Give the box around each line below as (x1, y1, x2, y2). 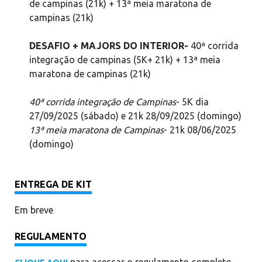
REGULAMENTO (15, 231, 87, 242)
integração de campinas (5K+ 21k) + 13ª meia (29, 54, 220, 65)
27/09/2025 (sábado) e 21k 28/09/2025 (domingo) (29, 111, 242, 121)
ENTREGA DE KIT (15, 179, 92, 189)
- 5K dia (176, 96, 209, 107)
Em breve (15, 205, 53, 215)
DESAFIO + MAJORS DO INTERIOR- (29, 40, 188, 51)
